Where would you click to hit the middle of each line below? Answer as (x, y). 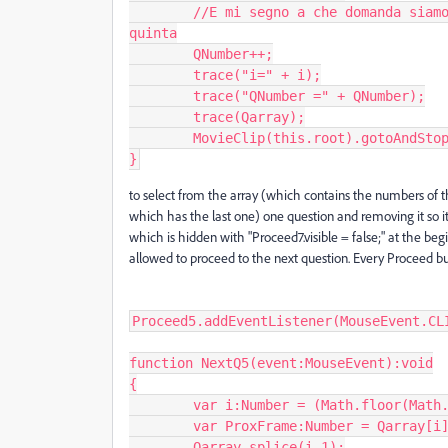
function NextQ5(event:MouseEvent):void (281, 363)
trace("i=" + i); (161, 75)
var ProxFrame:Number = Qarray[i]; (161, 426)
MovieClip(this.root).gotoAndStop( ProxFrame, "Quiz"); (161, 138)
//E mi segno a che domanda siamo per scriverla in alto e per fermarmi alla (161, 12)
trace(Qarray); (161, 117)
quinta (153, 33)
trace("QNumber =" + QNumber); (161, 96)
